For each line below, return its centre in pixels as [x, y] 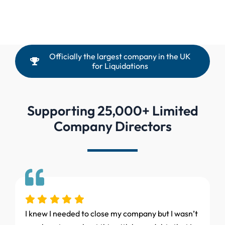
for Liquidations [120, 66]
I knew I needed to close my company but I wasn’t [111, 214]
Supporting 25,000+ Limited [113, 111]
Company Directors [113, 126]
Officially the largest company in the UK [120, 57]
